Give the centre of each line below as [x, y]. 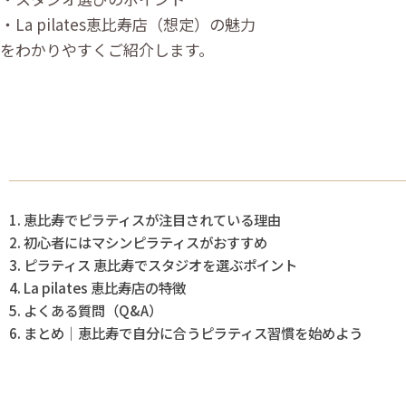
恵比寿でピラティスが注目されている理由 [153, 220]
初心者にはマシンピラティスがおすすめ [146, 242]
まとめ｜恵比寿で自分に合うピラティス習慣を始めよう [193, 333]
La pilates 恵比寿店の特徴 [105, 288]
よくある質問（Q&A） [93, 310]
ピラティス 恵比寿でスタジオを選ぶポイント [161, 265]
